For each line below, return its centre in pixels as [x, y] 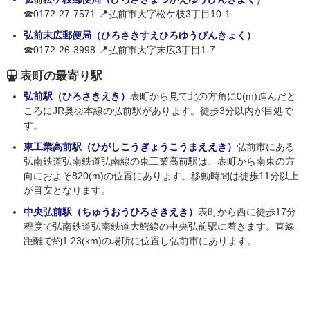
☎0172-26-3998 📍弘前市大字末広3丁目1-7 [119, 50]
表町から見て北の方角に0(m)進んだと [213, 97]
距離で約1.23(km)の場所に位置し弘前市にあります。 [140, 241]
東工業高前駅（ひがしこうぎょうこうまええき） [130, 147]
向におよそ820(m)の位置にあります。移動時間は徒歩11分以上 [161, 176]
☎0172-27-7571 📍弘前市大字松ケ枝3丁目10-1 [127, 14]
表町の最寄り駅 [61, 76]
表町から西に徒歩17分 [247, 212]
